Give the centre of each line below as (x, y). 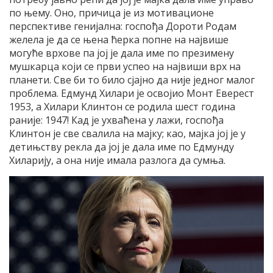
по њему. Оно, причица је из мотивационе (112, 12)
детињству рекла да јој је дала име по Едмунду (122, 147)
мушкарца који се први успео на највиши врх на (125, 66)
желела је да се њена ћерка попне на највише (119, 39)
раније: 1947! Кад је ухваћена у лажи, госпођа (116, 120)
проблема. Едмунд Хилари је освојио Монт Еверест (132, 93)
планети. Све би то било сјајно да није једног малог (132, 80)
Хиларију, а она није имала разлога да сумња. (117, 160)
